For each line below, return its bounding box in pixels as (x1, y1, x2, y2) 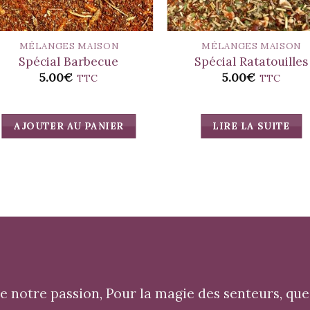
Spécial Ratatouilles (194, 53, 309, 69)
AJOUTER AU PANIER (14, 119, 124, 132)
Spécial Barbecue (19, 53, 119, 69)
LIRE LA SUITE (212, 119, 290, 132)
